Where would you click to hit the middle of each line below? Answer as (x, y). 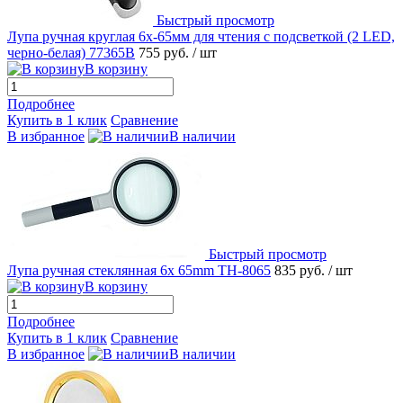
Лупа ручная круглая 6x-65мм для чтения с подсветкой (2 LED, (201, 36)
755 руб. (166, 52)
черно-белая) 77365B (71, 52)
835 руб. (301, 270)
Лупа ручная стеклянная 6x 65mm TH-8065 (139, 270)
